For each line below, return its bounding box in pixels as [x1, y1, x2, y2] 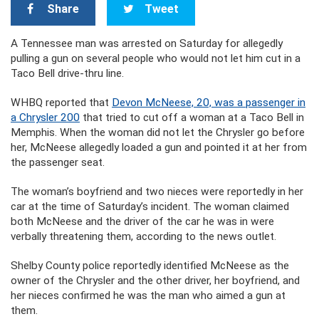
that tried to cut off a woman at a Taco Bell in [80, 111, 304, 124]
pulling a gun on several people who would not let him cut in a [11, 52, 300, 65]
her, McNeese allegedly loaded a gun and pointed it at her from [11, 141, 307, 154]
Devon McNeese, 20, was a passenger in [112, 96, 305, 109]
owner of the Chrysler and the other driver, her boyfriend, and [11, 274, 300, 287]
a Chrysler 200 [11, 111, 80, 124]
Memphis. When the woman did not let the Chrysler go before [11, 126, 305, 139]
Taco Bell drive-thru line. [11, 67, 124, 80]
